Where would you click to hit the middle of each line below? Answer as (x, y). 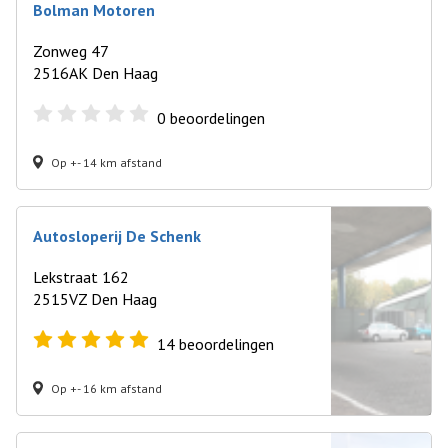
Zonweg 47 (71, 51)
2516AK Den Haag (95, 73)
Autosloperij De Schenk (117, 236)
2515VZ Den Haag (95, 299)
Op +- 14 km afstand (106, 162)
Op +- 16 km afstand (106, 388)
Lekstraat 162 (81, 277)
